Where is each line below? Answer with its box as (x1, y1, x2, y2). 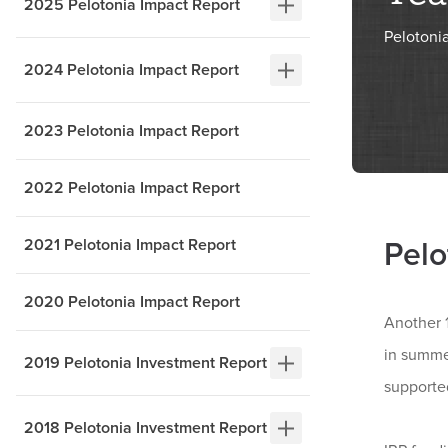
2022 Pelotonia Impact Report (24, 178, 240, 199)
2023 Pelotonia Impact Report (24, 121, 239, 142)
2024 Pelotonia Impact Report (24, 60, 239, 81)
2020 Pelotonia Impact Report (24, 292, 240, 313)
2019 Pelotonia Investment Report (24, 353, 267, 374)
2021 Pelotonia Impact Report (24, 235, 236, 256)
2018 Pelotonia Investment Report (24, 418, 267, 439)
